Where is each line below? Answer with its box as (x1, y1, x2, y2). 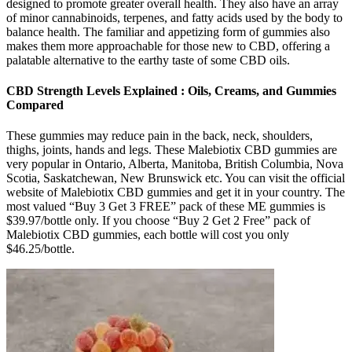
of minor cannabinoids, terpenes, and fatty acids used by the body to (6, 10, 343, 24)
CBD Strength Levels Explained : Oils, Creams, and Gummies (6, 84, 336, 98)
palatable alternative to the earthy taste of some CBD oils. (6, 53, 290, 67)
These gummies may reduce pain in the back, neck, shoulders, (6, 129, 313, 143)
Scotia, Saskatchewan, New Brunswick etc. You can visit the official (6, 171, 345, 185)
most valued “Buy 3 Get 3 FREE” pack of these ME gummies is (6, 200, 325, 214)
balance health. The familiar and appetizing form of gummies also (6, 24, 330, 38)
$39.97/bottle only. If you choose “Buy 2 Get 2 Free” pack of (6, 214, 310, 228)
